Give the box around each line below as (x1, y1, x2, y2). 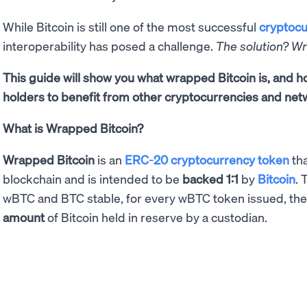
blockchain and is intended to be (3, 171, 182, 187)
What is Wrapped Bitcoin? (3, 120, 143, 136)
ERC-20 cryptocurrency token (125, 151, 289, 168)
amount (3, 209, 45, 225)
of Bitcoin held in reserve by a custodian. (45, 209, 270, 225)
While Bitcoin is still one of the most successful (3, 19, 259, 35)
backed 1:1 (182, 171, 238, 187)
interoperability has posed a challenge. (3, 38, 216, 54)
